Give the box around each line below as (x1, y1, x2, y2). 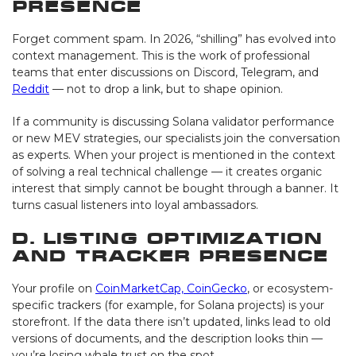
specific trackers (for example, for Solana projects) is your (12, 297, 324, 312)
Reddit (12, 81, 49, 96)
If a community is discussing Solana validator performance (12, 114, 335, 129)
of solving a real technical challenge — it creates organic (12, 164, 322, 179)
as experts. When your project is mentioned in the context (12, 147, 335, 162)
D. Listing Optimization (12, 229, 323, 246)
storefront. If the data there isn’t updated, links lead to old (12, 314, 331, 329)
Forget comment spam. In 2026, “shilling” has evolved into (12, 31, 336, 46)
